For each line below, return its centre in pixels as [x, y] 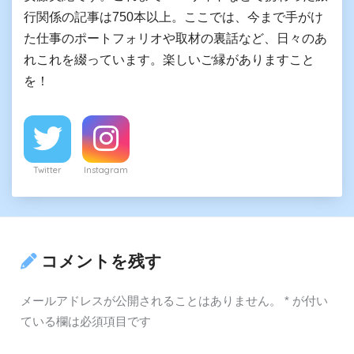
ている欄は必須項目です [85, 322]
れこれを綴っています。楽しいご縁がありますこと [169, 60]
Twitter [47, 170]
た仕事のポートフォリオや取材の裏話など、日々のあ [175, 38]
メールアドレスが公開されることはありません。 [151, 301]
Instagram [106, 170]
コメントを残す [101, 261]
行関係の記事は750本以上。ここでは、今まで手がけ [173, 17]
